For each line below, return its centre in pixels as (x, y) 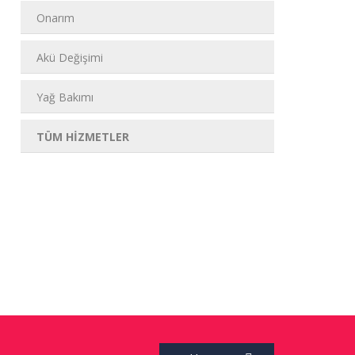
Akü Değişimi (70, 57)
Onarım (55, 18)
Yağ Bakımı (65, 97)
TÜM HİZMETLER (83, 137)
